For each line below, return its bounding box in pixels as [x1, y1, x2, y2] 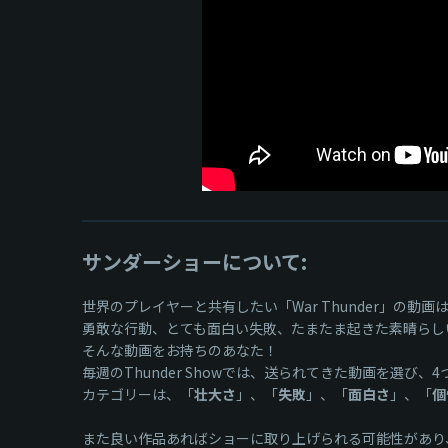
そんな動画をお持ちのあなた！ [82, 340, 278, 360]
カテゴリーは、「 [82, 384, 194, 404]
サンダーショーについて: [82, 247, 307, 276]
